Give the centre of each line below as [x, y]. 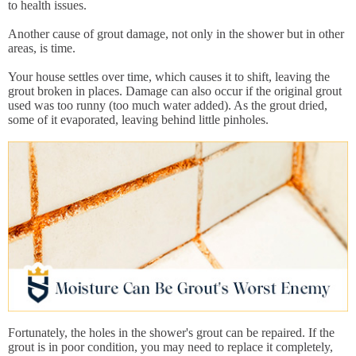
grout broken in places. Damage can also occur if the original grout [175, 91]
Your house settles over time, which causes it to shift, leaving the [169, 77]
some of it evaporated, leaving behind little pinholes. [138, 120]
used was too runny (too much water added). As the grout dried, [168, 105]
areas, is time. [42, 48]
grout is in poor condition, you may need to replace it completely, [170, 347]
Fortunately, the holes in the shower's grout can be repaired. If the [171, 333]
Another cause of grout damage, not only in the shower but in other [176, 34]
